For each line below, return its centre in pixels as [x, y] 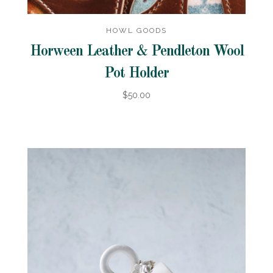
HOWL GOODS [136, 30]
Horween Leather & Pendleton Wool [136, 51]
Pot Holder [136, 73]
